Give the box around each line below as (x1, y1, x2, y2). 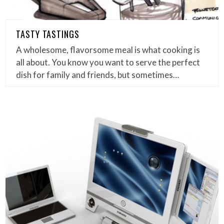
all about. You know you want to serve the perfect (16, 56, 200, 67)
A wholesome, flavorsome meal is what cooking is (16, 44, 200, 55)
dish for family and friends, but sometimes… (16, 69, 179, 80)
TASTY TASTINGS (16, 27, 79, 40)
